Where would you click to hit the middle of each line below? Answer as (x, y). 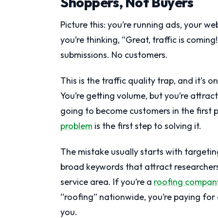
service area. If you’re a (107, 182)
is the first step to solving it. (147, 126)
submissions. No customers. (114, 54)
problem (76, 126)
